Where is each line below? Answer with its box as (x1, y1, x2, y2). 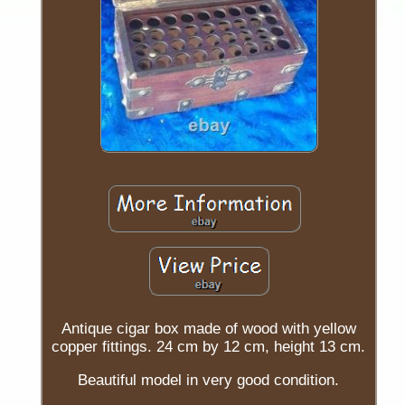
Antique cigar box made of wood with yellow (61, 319, 356, 337)
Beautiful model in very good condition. (78, 371, 340, 389)
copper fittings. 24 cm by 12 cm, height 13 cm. (52, 337, 366, 355)
